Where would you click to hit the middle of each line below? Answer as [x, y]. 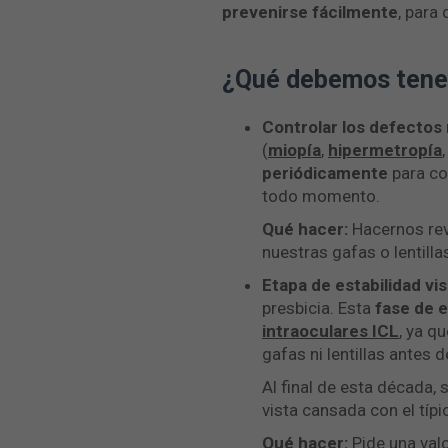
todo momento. [321, 196]
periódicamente [325, 173]
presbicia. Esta [318, 308]
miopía [294, 150]
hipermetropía [385, 150]
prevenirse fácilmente [310, 12]
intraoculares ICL [330, 331]
